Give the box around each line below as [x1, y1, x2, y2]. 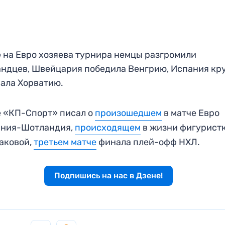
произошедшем [95, 107, 162, 119]
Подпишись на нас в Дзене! [54, 170, 163, 180]
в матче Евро [162, 107, 220, 119]
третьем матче [34, 136, 97, 148]
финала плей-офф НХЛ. [96, 136, 200, 148]
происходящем [75, 122, 141, 133]
